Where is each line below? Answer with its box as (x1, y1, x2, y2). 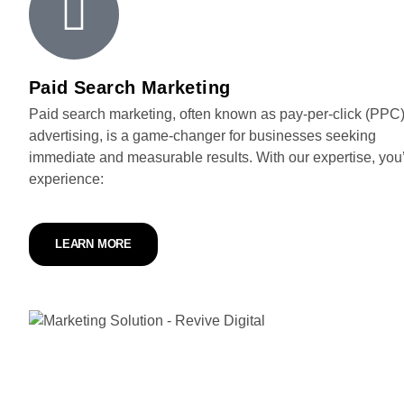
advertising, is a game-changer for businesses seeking (29, 128, 376, 143)
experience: (29, 171, 104, 187)
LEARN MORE (55, 237, 132, 251)
